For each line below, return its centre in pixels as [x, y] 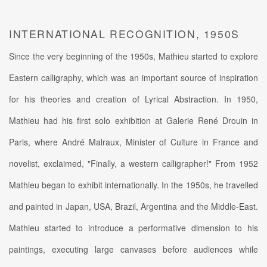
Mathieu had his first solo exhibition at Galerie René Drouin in [133, 120]
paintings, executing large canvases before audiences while [133, 249]
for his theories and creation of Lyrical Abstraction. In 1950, [133, 99]
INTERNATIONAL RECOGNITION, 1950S [124, 33]
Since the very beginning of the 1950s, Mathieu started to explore [133, 56]
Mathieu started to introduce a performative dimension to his [133, 227]
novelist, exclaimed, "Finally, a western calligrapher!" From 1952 [133, 163]
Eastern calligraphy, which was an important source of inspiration [133, 77]
